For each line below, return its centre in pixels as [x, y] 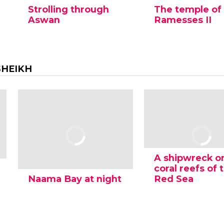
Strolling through [68, 9]
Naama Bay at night [74, 179]
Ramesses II [183, 20]
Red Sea [174, 179]
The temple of [188, 9]
